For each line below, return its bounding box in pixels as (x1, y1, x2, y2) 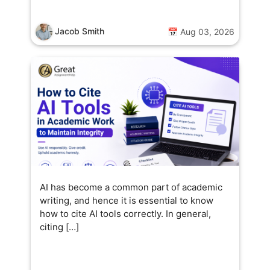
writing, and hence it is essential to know (40, 194, 213, 206)
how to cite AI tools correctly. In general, (40, 207, 211, 219)
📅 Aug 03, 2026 (168, 26, 234, 37)
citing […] (40, 221, 79, 233)
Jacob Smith (55, 25, 104, 36)
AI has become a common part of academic (40, 181, 222, 193)
